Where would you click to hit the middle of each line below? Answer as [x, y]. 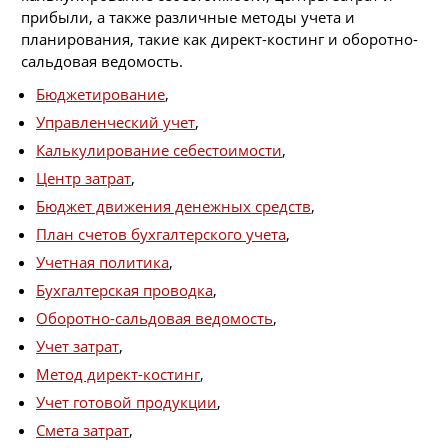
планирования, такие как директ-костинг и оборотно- [219, 39]
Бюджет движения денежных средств [173, 205]
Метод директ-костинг [118, 373]
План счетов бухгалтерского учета [161, 233]
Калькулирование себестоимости [159, 149]
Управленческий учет [115, 121]
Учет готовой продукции [126, 401]
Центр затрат [83, 177]
